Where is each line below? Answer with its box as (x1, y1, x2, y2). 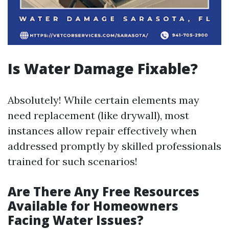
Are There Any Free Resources (8, 183, 199, 200)
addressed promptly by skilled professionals (8, 140, 221, 152)
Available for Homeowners (8, 197, 178, 214)
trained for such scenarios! (8, 155, 138, 168)
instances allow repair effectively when (8, 124, 197, 137)
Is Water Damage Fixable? (8, 59, 198, 78)
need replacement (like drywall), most (8, 109, 189, 122)
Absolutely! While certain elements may (8, 94, 199, 106)
